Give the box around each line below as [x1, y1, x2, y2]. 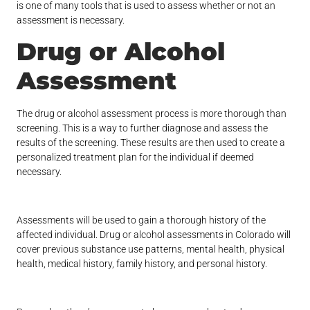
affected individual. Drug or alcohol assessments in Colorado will [17, 229, 291, 241]
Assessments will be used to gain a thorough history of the [17, 215, 266, 226]
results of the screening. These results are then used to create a [17, 137, 286, 149]
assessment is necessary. [17, 15, 125, 26]
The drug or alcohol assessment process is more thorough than [17, 108, 287, 120]
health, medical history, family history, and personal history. [17, 258, 270, 270]
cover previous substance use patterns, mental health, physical [17, 244, 285, 255]
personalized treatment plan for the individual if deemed [17, 152, 255, 163]
